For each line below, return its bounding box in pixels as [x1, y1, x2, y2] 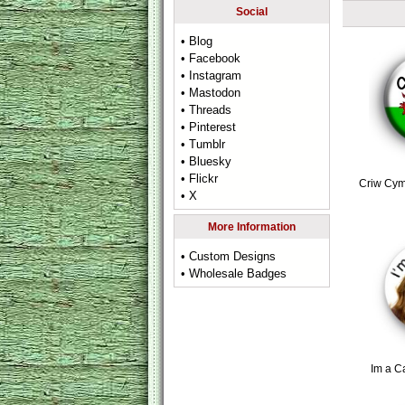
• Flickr [181, 172, 219, 185]
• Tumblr [181, 137, 226, 151]
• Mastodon [181, 86, 241, 99]
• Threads [181, 103, 232, 117]
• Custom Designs [181, 250, 277, 263]
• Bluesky [181, 155, 232, 168]
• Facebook [181, 52, 241, 65]
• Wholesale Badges [181, 267, 287, 280]
